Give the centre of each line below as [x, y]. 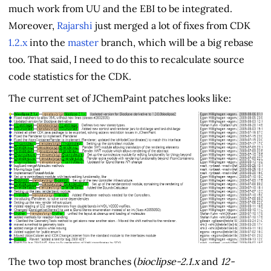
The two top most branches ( [73, 262]
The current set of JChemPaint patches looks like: [120, 98]
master [83, 42]
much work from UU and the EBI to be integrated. [120, 8]
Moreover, [33, 25]
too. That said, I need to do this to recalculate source [126, 59]
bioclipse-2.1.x [168, 262]
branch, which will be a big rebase [176, 42]
